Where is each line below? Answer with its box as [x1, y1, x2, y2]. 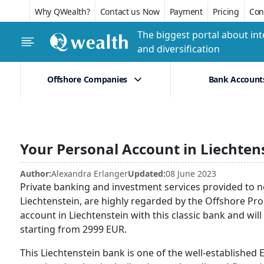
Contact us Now [100, 5, 160, 17]
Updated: [128, 168, 166, 179]
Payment [169, 5, 203, 17]
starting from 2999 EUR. [20, 223, 127, 236]
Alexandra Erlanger [51, 168, 128, 179]
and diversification [137, 42, 220, 55]
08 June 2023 [166, 168, 216, 179]
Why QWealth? [35, 5, 90, 17]
